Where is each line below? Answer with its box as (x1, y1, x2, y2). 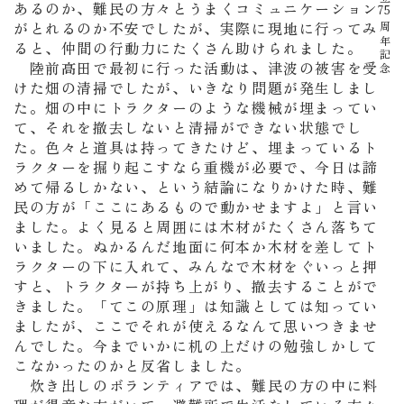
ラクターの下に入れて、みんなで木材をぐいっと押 (14, 255, 379, 277)
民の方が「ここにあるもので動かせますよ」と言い (14, 196, 379, 217)
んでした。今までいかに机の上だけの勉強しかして (14, 335, 379, 356)
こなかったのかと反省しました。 (14, 354, 252, 376)
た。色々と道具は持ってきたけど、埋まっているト (14, 136, 379, 158)
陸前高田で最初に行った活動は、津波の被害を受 (14, 57, 379, 78)
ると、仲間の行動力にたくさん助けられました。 (14, 37, 363, 59)
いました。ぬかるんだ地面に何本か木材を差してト (14, 235, 379, 257)
